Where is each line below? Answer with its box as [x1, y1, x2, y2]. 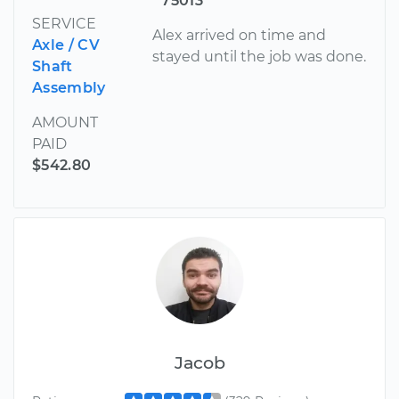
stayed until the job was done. [152, 47, 367, 65]
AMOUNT [32, 113, 98, 131]
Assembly [32, 78, 106, 96]
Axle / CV [32, 36, 100, 53]
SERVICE [32, 14, 96, 32]
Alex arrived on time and [152, 26, 327, 44]
